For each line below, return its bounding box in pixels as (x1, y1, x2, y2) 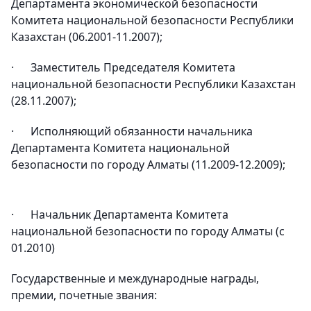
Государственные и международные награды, (11, 271, 259, 286)
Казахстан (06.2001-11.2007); (11, 29, 162, 44)
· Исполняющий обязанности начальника (11, 124, 253, 139)
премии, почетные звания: (11, 287, 157, 303)
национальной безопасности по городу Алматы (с (11, 224, 285, 239)
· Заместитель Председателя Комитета (11, 60, 235, 75)
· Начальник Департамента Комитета (11, 207, 228, 222)
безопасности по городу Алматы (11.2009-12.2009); (11, 157, 285, 172)
